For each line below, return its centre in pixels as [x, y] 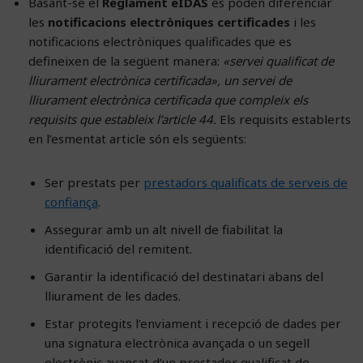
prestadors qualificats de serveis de [246, 182]
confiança [71, 201]
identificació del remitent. [118, 248]
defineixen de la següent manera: [126, 60]
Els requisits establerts [284, 119]
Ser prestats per [94, 182]
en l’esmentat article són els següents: [137, 138]
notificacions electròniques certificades [169, 21]
